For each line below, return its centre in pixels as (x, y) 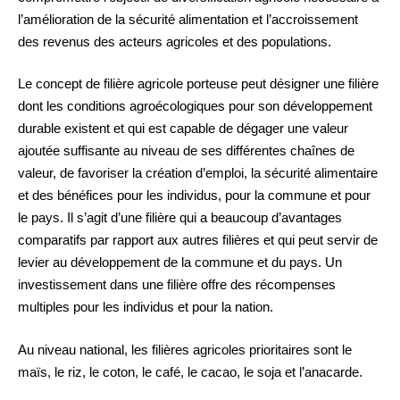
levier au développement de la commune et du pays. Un (180, 262)
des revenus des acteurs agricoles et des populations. (175, 41)
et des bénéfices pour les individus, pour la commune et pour (194, 196)
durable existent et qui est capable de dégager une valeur (183, 129)
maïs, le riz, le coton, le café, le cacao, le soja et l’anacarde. (190, 371)
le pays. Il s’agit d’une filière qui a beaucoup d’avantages (180, 218)
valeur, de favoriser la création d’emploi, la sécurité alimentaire (198, 173)
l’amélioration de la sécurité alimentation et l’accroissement (188, 19)
